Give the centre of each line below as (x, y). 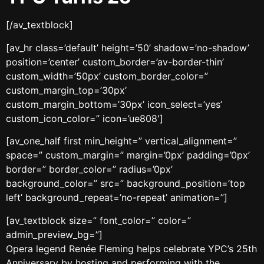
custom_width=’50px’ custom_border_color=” (107, 76)
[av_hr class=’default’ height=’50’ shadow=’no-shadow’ (128, 47)
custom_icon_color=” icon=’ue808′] (85, 118)
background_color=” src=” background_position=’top (126, 184)
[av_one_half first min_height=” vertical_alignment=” (121, 141)
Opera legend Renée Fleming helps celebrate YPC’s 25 (127, 248)
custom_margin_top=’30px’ (66, 90)
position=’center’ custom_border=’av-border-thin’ (115, 62)
